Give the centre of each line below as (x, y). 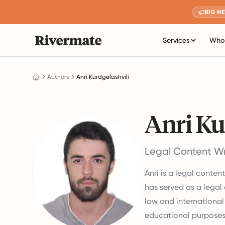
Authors (58, 77)
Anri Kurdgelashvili (103, 77)
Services (176, 40)
